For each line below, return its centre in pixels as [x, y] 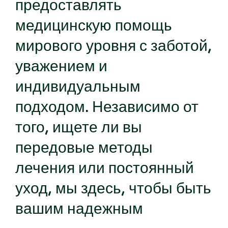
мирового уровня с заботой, [113, 46]
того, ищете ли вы [79, 127]
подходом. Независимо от [107, 107]
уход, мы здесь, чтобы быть [113, 188]
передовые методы [84, 148]
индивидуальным [78, 87]
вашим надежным [79, 209]
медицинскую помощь [94, 25]
